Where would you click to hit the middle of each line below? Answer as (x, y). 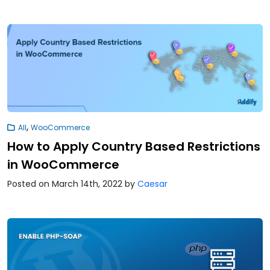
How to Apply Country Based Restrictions (134, 147)
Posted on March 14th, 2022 (66, 184)
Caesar (152, 184)
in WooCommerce (63, 165)
